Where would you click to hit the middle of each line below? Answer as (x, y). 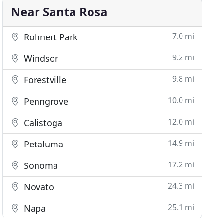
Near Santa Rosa (59, 11)
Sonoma (40, 165)
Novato (38, 187)
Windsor (40, 58)
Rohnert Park (50, 37)
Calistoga (42, 123)
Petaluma (43, 144)
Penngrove (45, 101)
